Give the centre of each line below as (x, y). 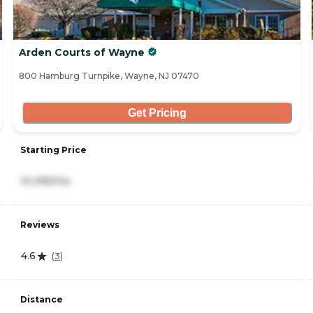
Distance (42, 300)
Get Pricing (157, 112)
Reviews (40, 225)
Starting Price (53, 150)
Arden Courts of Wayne (82, 53)
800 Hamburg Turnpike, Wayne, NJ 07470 (109, 76)
